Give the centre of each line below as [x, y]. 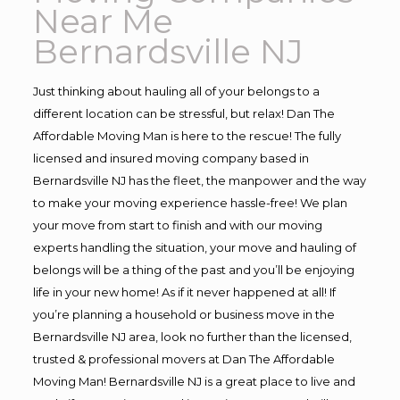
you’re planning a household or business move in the [183, 314]
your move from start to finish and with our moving [177, 225]
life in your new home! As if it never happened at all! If [184, 292]
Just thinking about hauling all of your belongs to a [176, 91]
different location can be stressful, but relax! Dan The [183, 113]
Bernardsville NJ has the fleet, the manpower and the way [199, 180]
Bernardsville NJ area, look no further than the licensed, [192, 337]
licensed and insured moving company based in [171, 158]
